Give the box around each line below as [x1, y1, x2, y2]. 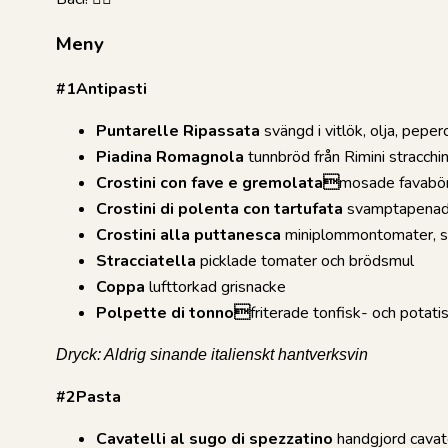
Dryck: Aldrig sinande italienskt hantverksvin [56, 345, 368, 363]
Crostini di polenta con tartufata [96, 197, 343, 220]
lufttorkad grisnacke [145, 275, 286, 298]
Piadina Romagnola [96, 145, 244, 168]
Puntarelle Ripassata [96, 119, 260, 142]
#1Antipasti [56, 77, 147, 100]
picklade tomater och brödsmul [196, 249, 414, 272]
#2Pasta [56, 385, 121, 408]
